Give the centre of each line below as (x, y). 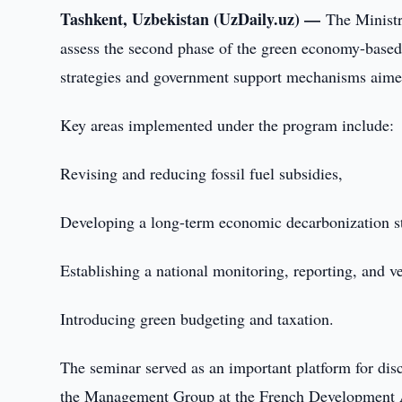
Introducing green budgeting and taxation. (197, 319)
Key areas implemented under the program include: (227, 125)
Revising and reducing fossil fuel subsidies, (202, 173)
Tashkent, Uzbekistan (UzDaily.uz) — (193, 19)
